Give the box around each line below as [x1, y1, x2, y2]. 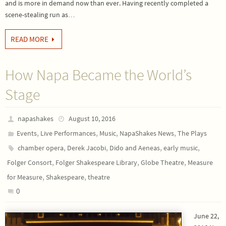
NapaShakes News [120, 129, 175, 138]
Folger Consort [7, 158, 52, 167]
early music [163, 143, 198, 152]
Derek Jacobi [67, 143, 106, 152]
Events [17, 129, 37, 138]
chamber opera [18, 143, 64, 152]
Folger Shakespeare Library [55, 158, 137, 167]
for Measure [7, 173, 42, 182]
